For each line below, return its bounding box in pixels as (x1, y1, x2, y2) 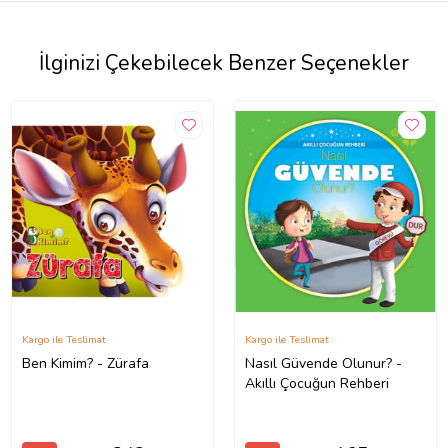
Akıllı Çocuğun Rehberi (245, 374, 389, 394)
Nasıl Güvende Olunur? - (245, 354, 402, 374)
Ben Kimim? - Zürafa (21, 354, 149, 374)
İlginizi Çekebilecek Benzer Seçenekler (39, 48, 409, 77)
